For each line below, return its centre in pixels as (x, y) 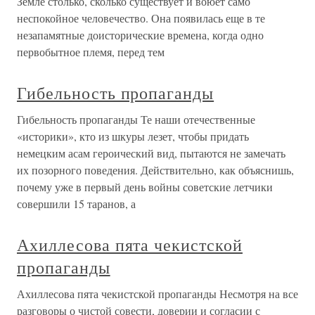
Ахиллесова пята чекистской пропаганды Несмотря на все (157, 294)
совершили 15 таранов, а (76, 204)
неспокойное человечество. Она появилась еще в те (141, 18)
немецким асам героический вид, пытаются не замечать (151, 153)
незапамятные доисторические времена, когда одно (140, 35)
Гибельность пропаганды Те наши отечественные (136, 119)
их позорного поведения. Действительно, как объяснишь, (155, 170)
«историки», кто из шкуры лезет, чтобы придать (133, 136)
